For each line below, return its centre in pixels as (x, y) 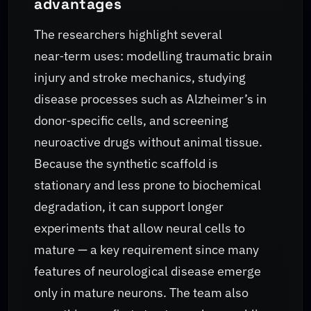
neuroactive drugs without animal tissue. (148, 142)
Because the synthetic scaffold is (126, 163)
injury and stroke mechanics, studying (140, 77)
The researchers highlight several (128, 34)
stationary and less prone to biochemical (148, 185)
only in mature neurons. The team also (141, 292)
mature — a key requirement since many (146, 249)
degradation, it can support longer (129, 206)
